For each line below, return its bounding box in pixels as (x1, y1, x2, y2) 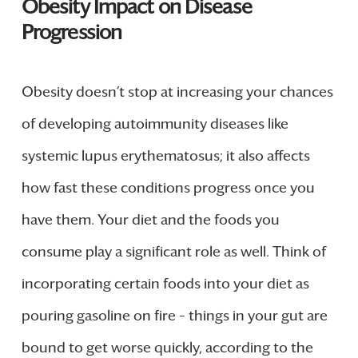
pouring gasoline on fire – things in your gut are (21, 307, 328, 325)
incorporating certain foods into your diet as (21, 275, 309, 293)
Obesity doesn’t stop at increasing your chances (21, 83, 333, 101)
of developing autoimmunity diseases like (21, 115, 288, 133)
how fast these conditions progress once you (21, 179, 315, 197)
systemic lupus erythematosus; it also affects (21, 147, 310, 165)
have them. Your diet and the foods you (21, 211, 280, 229)
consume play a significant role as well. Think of (21, 243, 326, 261)
